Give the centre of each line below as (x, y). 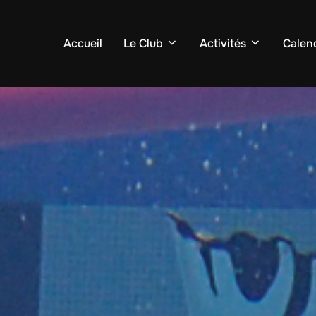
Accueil (83, 44)
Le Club (143, 44)
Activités (223, 44)
